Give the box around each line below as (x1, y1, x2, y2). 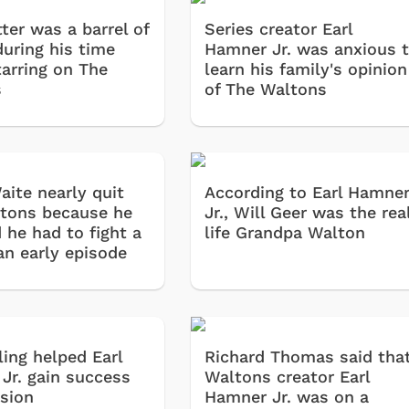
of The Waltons (204, 79, 328, 99)
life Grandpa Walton (204, 223, 366, 243)
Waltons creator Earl (204, 366, 371, 386)
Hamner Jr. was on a (204, 386, 370, 406)
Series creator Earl (204, 18, 353, 38)
